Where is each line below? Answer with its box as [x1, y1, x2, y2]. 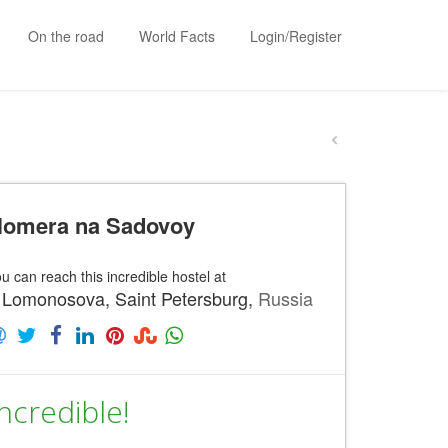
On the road [28, 26, 104, 46]
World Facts [139, 26, 215, 46]
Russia [257, 285, 313, 311]
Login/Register [250, 26, 342, 46]
